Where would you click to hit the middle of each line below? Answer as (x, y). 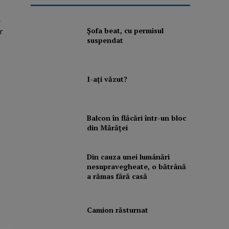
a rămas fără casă (117, 176)
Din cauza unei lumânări (128, 156)
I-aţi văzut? (107, 79)
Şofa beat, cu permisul (125, 31)
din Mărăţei (107, 128)
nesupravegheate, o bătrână (136, 166)
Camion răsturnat (117, 210)
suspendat (105, 40)
